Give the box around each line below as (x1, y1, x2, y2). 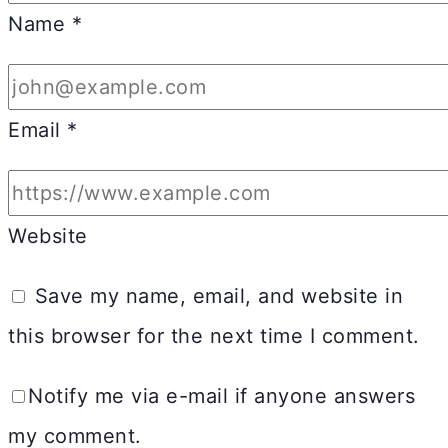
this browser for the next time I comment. (8, 323, 420, 348)
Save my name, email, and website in (34, 283, 403, 308)
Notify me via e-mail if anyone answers (28, 383, 415, 408)
